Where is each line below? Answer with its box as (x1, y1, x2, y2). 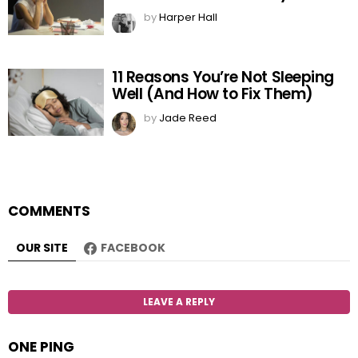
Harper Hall (159, 9, 217, 25)
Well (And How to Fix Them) (112, 82, 313, 105)
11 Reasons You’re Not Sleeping (112, 66, 334, 88)
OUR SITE (16, 239, 68, 256)
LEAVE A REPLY (143, 294, 215, 308)
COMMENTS (8, 201, 90, 221)
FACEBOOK (101, 239, 165, 256)
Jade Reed (159, 109, 217, 125)
